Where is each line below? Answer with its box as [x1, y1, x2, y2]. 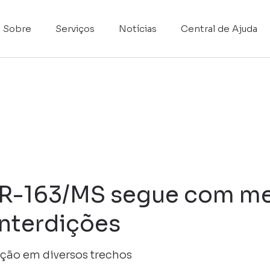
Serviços [55, 23, 95, 34]
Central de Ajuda [181, 23, 257, 34]
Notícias [119, 23, 157, 34]
